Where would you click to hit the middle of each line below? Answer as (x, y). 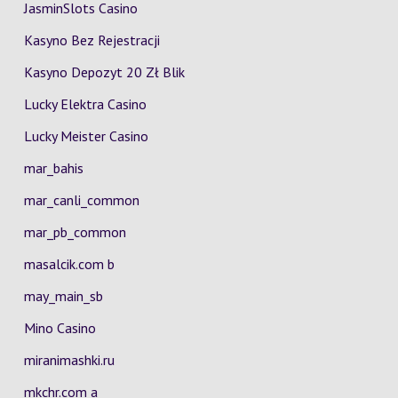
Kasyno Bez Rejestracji (92, 40)
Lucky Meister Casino (86, 136)
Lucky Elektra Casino (85, 104)
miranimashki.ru (69, 360)
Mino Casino (60, 328)
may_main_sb (63, 296)
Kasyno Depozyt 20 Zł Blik (104, 72)
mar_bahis (53, 168)
